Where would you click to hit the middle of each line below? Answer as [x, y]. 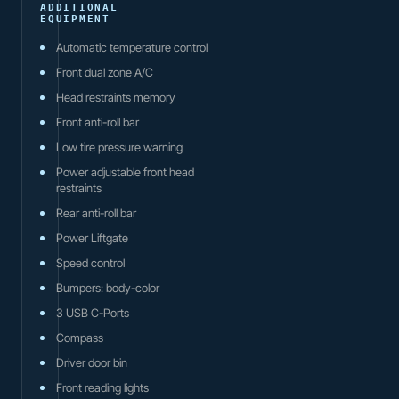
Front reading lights [102, 387]
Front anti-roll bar [98, 122]
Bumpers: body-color [108, 287]
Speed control [90, 262]
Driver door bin [92, 362]
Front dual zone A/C [105, 72]
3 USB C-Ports [93, 312]
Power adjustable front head [125, 171]
